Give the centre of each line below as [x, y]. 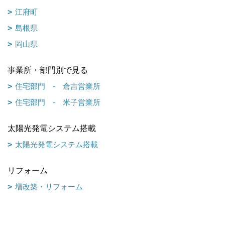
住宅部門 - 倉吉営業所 [58, 86]
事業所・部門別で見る [48, 70]
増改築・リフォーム [49, 187]
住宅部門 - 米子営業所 [58, 102]
